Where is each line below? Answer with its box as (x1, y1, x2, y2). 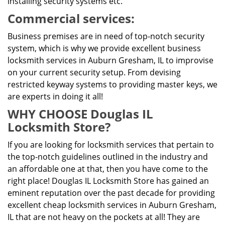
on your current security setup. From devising (8, 67, 181, 78)
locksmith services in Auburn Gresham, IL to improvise (8, 55, 213, 66)
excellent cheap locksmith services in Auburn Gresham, (8, 199, 216, 210)
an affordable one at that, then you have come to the (8, 163, 208, 174)
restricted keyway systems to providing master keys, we (8, 79, 217, 90)
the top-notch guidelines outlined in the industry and (8, 151, 208, 162)
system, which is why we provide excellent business (8, 43, 201, 54)
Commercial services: (8, 10, 135, 27)
